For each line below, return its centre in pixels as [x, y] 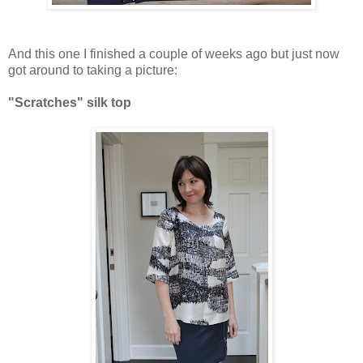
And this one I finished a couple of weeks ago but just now [174, 53]
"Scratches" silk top [70, 102]
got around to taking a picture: [93, 70]
